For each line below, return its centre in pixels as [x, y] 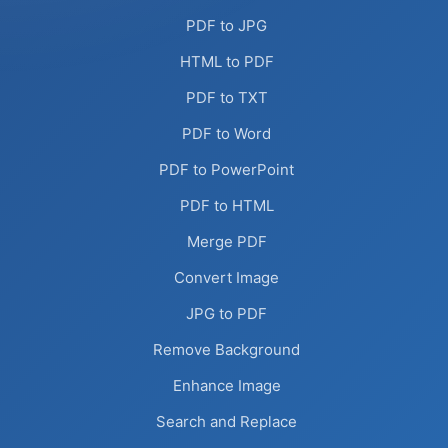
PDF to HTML [226, 205]
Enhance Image [226, 385]
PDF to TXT [226, 97]
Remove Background [226, 349]
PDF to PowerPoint [226, 169]
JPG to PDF [226, 313]
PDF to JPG [226, 25]
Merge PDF [226, 241]
